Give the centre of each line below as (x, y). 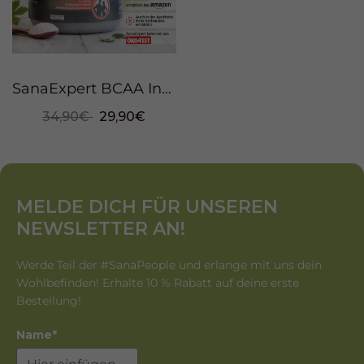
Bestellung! (49, 300)
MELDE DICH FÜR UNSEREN (147, 206)
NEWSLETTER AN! (101, 228)
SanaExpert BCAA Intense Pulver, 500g (167, 88)
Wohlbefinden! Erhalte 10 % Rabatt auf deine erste (158, 282)
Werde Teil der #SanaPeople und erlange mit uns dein (169, 264)
